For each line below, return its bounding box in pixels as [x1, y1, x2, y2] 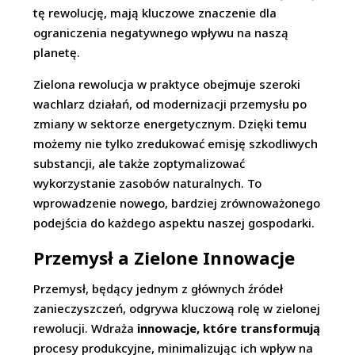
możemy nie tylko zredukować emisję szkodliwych [33, 136, 319, 152]
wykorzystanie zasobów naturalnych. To [33, 175, 262, 192]
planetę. [33, 44, 81, 61]
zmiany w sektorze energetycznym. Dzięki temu [33, 116, 307, 132]
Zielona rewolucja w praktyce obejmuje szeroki [33, 76, 301, 93]
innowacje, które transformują [137, 320, 321, 337]
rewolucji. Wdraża [33, 320, 138, 337]
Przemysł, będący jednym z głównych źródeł [33, 281, 284, 297]
